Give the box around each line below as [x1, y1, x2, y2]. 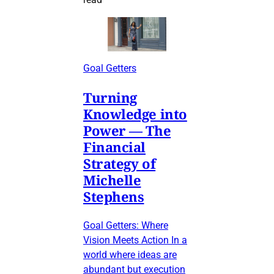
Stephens [83, 187, 144, 206]
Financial [83, 137, 146, 156]
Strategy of [83, 154, 156, 172]
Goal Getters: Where [83, 219, 168, 231]
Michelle [83, 170, 141, 189]
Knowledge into [83, 104, 187, 123]
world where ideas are [83, 248, 177, 261]
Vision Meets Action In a [83, 234, 187, 246]
